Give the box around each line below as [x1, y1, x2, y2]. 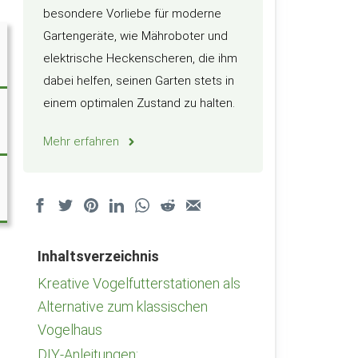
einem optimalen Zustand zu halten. [43, 96, 235, 110]
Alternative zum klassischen [38, 298, 208, 315]
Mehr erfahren [43, 134, 119, 149]
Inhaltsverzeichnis [38, 248, 159, 265]
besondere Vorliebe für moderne [43, 6, 221, 21]
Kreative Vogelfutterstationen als [38, 275, 241, 292]
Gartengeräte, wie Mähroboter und [43, 29, 228, 43]
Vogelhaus [38, 321, 102, 338]
